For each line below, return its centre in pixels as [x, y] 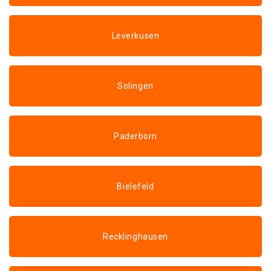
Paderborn [135, 136]
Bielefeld [135, 186]
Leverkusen [135, 36]
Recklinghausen [135, 237]
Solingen [135, 86]
